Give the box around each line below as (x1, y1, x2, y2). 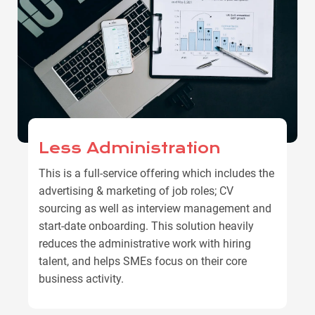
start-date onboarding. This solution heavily (39, 219, 254, 233)
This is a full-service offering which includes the (39, 166, 274, 180)
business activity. (39, 271, 124, 285)
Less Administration (39, 139, 221, 157)
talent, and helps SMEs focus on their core (39, 254, 247, 268)
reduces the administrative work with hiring (39, 236, 251, 250)
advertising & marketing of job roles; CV (39, 184, 233, 198)
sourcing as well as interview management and (39, 201, 271, 215)
